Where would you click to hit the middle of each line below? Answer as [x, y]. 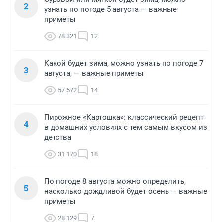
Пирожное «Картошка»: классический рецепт [124, 118]
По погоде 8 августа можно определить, [115, 182]
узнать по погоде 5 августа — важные [111, 10]
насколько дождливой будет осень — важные [126, 192]
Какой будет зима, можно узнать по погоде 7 [124, 64]
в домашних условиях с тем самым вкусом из [126, 128]
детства [58, 138]
